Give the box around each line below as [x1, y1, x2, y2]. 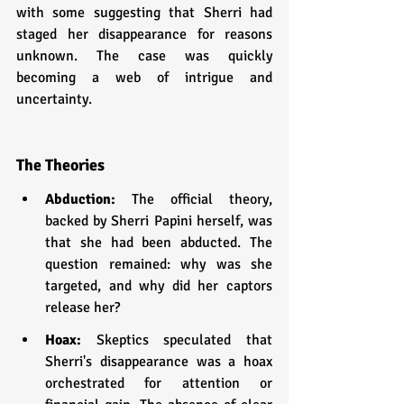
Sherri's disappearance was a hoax [45, 352, 272, 371]
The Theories [16, 154, 105, 175]
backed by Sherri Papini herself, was [45, 211, 272, 230]
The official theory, [132, 189, 272, 208]
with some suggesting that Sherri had [16, 3, 272, 22]
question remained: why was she [45, 254, 272, 273]
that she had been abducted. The [45, 233, 272, 252]
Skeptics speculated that [96, 330, 273, 349]
